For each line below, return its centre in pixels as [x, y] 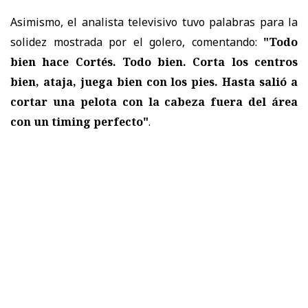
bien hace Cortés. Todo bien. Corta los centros [154, 62]
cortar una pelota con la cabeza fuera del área [154, 101]
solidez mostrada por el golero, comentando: [134, 42]
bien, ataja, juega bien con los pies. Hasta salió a [154, 81]
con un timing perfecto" [79, 121]
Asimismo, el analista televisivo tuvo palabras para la [154, 22]
